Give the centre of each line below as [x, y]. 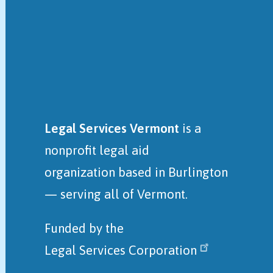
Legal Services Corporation [121, 250]
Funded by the [84, 229]
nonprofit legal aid [97, 150]
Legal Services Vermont [112, 128]
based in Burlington [173, 172]
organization [82, 172]
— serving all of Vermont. [116, 194]
